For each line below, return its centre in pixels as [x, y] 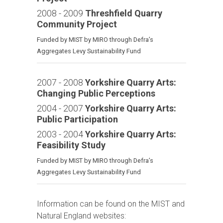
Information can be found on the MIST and [111, 204]
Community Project [77, 24]
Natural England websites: [81, 216]
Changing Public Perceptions [96, 93]
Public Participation [77, 119]
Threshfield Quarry [124, 13]
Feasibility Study [71, 145]
